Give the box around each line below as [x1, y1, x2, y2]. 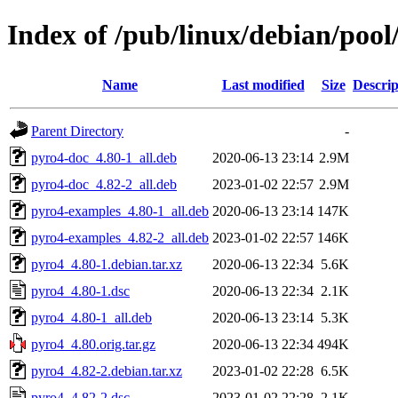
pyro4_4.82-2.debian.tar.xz [31, 362, 182, 378]
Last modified [221, 76, 305, 92]
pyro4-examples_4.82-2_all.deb [31, 229, 209, 245]
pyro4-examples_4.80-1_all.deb [31, 203, 209, 219]
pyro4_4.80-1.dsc [31, 283, 130, 298]
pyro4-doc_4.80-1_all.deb [31, 149, 177, 165]
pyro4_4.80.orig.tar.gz [31, 336, 155, 352]
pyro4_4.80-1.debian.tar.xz [31, 256, 182, 272]
